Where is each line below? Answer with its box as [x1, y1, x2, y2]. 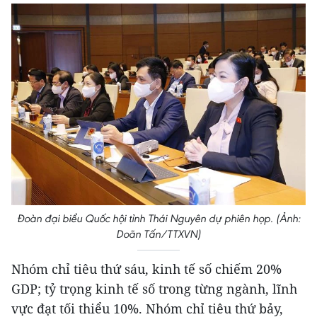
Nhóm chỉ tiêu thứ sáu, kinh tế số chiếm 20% [11, 260, 282, 277]
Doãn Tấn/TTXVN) [116, 226, 201, 241]
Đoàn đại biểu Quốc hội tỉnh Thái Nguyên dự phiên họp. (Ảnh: [16, 211, 301, 225]
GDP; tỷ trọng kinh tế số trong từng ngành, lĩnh [11, 279, 297, 297]
